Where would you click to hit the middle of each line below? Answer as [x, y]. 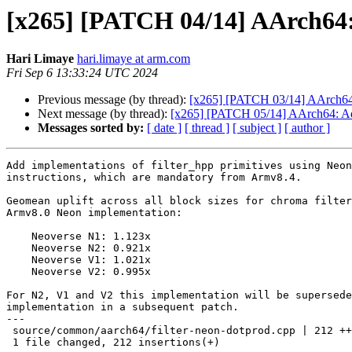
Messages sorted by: [91, 128]
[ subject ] [257, 128]
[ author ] [307, 128]
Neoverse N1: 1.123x [19, 236]
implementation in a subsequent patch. [123, 307]
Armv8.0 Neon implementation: [94, 213]
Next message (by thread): [104, 114]
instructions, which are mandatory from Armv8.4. [154, 178]
